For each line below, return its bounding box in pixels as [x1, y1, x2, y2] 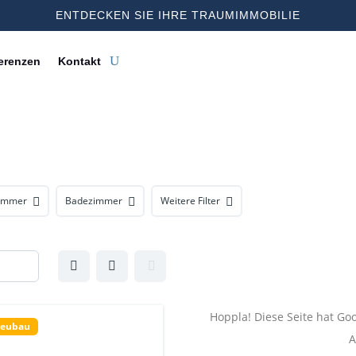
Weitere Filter [161, 194, 220, 207]
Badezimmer [65, 194, 122, 207]
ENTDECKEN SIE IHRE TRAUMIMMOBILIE [56, 9, 300, 21]
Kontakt [58, 55, 102, 68]
